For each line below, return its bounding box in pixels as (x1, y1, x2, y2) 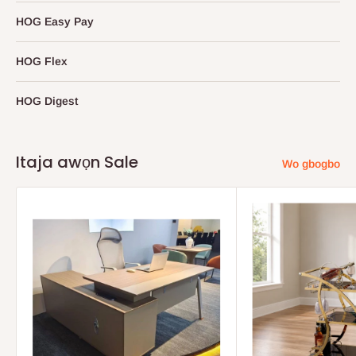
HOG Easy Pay (16, 14, 94, 28)
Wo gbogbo (282, 157, 340, 170)
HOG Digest (16, 94, 78, 107)
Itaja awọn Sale (16, 150, 138, 173)
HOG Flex (16, 54, 68, 68)
